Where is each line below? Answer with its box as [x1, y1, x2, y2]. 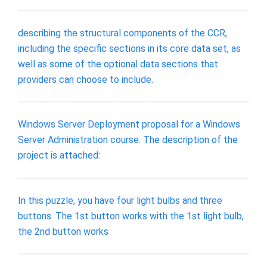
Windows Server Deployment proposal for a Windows [18, 119, 240, 131]
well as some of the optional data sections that [18, 58, 218, 70]
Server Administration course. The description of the [18, 134, 238, 146]
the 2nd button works [18, 225, 108, 237]
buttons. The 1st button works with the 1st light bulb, [18, 210, 244, 222]
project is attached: [18, 150, 100, 162]
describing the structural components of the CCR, [18, 27, 227, 39]
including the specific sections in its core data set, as [18, 42, 241, 54]
